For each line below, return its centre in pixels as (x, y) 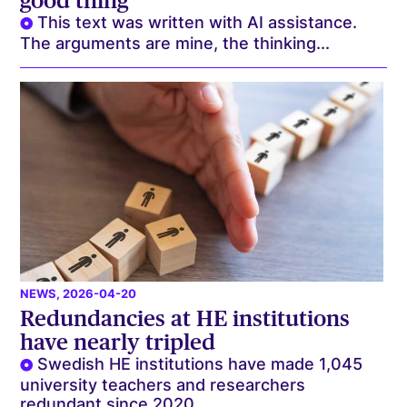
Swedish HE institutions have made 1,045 (200, 363)
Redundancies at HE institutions (185, 318)
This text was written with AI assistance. (198, 22)
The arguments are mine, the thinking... (175, 43)
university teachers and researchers (163, 384)
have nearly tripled (118, 342)
